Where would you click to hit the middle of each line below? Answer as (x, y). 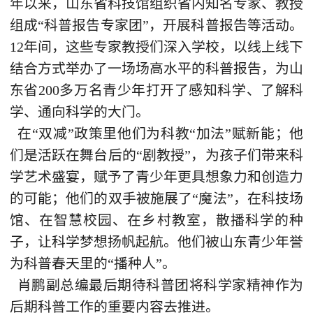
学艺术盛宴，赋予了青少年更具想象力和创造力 (156, 176)
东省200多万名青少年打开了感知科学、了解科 (156, 90)
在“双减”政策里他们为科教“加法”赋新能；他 (156, 133)
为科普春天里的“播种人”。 (93, 263)
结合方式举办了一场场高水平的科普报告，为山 (156, 68)
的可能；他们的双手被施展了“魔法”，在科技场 (156, 198)
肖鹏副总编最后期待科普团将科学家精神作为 (156, 285)
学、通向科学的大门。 (81, 111)
